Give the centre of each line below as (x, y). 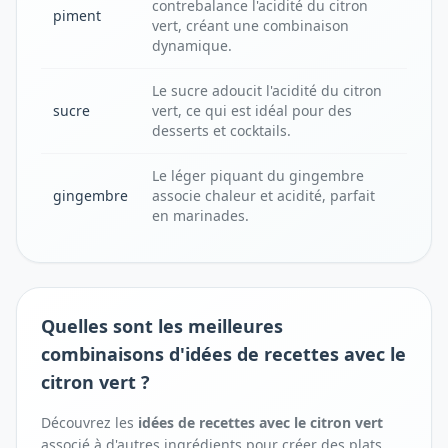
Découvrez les (89, 422)
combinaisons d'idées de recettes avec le (223, 354)
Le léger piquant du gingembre (258, 175)
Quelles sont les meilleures (162, 326)
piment (77, 15)
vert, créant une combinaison (250, 25)
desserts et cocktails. (221, 130)
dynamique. (192, 45)
